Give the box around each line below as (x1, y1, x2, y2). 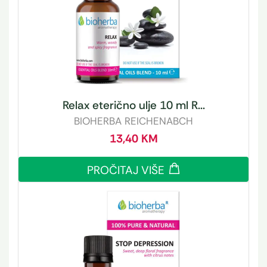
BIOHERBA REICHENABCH (74, 114, 193, 128)
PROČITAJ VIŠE (87, 163, 164, 178)
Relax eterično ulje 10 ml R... (62, 98, 205, 113)
